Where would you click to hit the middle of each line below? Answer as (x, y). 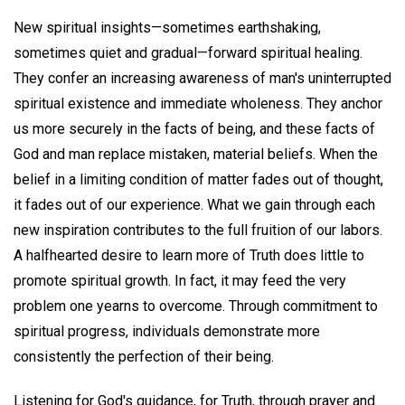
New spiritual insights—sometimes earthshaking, (167, 27)
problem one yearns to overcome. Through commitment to (196, 306)
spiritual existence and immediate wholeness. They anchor (198, 103)
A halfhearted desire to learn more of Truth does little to (189, 255)
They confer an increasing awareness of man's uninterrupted (202, 78)
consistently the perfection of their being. (144, 356)
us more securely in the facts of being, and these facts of (194, 128)
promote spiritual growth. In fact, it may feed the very (180, 280)
